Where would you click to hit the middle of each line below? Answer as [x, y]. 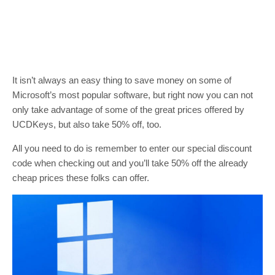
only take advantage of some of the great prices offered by [128, 110]
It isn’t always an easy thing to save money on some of [122, 80]
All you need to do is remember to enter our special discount [132, 148]
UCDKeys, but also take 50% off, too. [87, 124]
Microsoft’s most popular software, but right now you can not [133, 95]
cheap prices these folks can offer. [81, 178]
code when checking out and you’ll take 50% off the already [130, 163]
